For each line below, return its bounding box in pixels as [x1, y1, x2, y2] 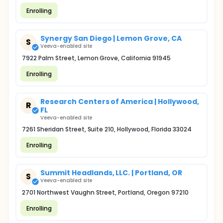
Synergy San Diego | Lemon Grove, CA [40, 33, 182, 43]
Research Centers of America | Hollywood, [40, 97, 199, 107]
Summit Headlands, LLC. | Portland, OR [40, 168, 182, 178]
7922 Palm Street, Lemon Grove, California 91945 [22, 54, 171, 62]
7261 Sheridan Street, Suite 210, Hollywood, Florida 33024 [22, 125, 192, 133]
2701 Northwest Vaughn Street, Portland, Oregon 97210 [22, 188, 189, 197]
